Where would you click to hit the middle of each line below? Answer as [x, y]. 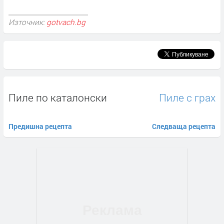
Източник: [27, 22]
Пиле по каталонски [58, 97]
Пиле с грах [187, 97]
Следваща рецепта [184, 126]
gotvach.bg [66, 22]
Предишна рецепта [40, 126]
